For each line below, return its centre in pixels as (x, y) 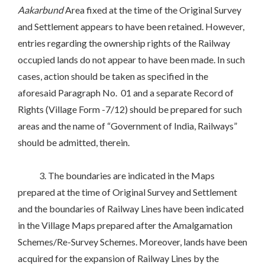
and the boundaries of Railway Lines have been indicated (131, 209)
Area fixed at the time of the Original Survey (152, 10)
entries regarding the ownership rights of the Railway (124, 43)
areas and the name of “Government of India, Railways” (127, 126)
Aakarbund (41, 10)
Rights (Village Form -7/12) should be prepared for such (130, 109)
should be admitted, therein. (74, 143)
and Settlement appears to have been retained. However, (131, 27)
